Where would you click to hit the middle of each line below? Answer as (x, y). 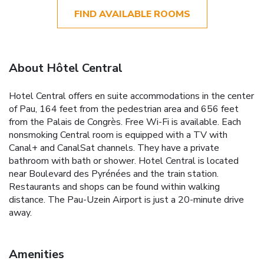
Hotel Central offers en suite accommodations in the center (131, 96)
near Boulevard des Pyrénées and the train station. (114, 174)
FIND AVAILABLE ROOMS (132, 14)
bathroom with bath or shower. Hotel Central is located (124, 161)
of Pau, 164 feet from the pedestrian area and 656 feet (124, 109)
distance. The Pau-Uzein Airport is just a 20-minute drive (126, 199)
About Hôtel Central (66, 68)
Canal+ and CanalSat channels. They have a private (114, 148)
